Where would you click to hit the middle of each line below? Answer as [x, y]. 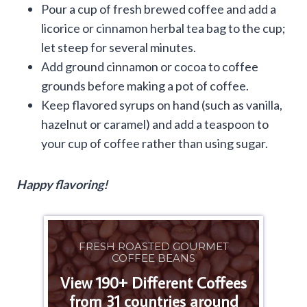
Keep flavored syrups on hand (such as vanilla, [162, 105]
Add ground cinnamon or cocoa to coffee [150, 66]
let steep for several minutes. [119, 47]
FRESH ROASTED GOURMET [153, 246]
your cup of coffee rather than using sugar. [155, 143]
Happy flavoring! [62, 184]
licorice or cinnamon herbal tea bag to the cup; [163, 28]
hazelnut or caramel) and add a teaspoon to [155, 124]
